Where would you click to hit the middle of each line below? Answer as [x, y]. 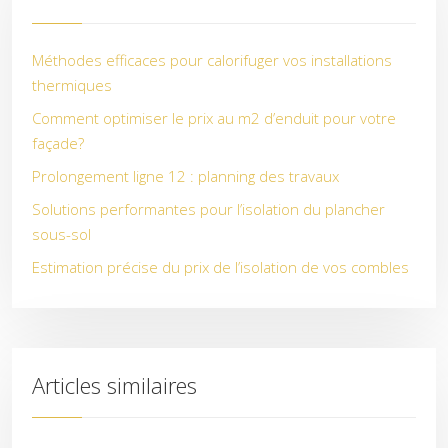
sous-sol [61, 234]
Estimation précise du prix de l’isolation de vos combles [220, 267]
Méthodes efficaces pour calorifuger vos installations [212, 60]
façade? [58, 143]
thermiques [72, 85]
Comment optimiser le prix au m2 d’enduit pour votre [214, 118]
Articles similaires [114, 385]
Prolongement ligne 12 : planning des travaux [185, 176]
